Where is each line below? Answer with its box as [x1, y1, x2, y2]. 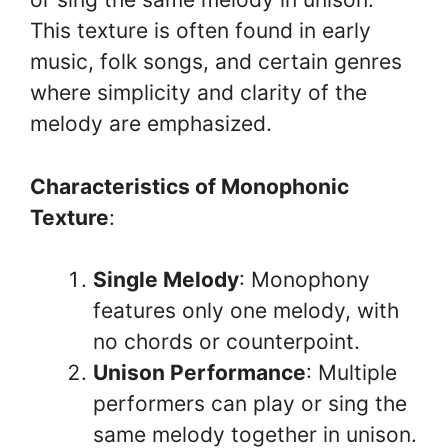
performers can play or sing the [93, 391, 407, 416]
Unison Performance [93, 360, 306, 385]
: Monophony [239, 267, 370, 292]
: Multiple [306, 360, 397, 385]
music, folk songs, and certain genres [30, 49, 402, 74]
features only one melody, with [93, 298, 399, 323]
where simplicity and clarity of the [30, 80, 367, 105]
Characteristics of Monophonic [30, 173, 349, 199]
